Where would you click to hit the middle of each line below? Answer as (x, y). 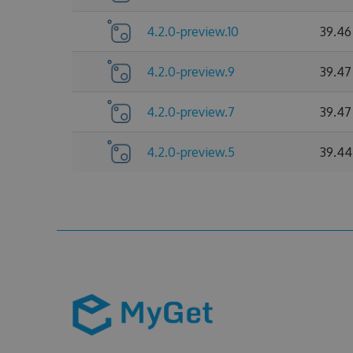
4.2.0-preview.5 (191, 152)
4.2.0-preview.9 (191, 72)
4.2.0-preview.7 (191, 112)
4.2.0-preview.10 (193, 32)
